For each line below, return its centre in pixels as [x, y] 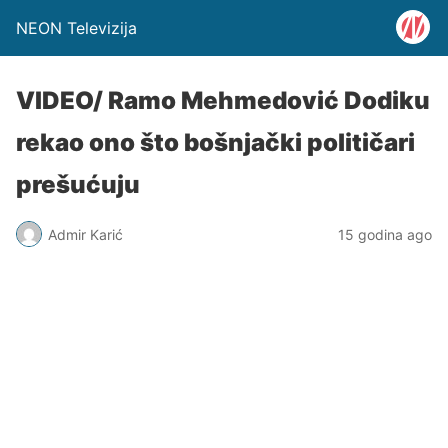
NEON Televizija [76, 28]
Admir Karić [85, 234]
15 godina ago [385, 234]
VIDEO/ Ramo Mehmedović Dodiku [223, 100]
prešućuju [78, 184]
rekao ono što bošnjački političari [215, 142]
